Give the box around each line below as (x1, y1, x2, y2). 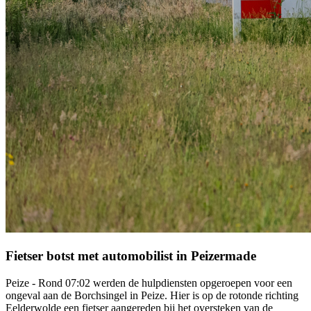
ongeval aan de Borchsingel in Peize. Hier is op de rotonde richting (6, 289, 299, 301)
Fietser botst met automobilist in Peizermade (6, 248, 256, 263)
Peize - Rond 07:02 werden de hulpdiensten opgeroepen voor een (6, 276, 292, 289)
